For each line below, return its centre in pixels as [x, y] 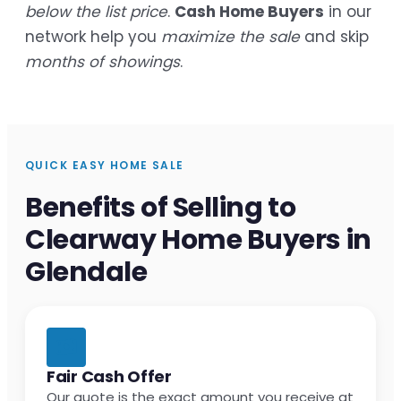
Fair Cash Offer [109, 376]
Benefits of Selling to [161, 207]
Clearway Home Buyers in [198, 239]
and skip [334, 36]
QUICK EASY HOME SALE [105, 165]
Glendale [86, 272]
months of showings [102, 61]
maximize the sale [230, 36]
